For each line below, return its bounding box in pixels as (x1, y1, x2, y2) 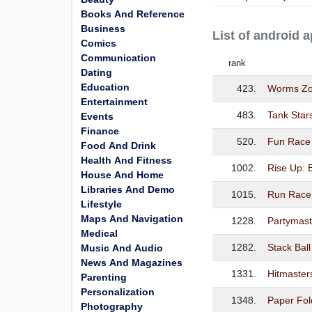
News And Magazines (81, 257, 182, 268)
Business (81, 23, 125, 34)
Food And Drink (81, 140, 156, 151)
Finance (81, 125, 119, 136)
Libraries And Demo (81, 184, 175, 195)
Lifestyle (81, 198, 122, 210)
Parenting (81, 272, 127, 283)
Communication (81, 52, 156, 63)
